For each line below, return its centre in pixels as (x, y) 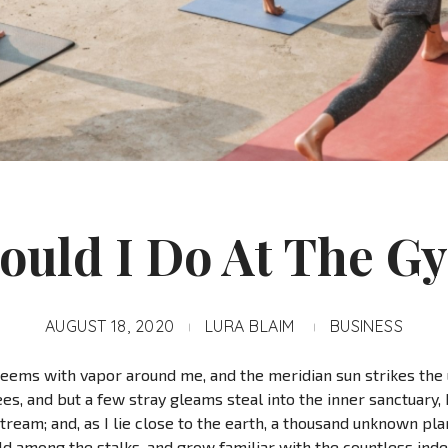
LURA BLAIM (249, 325)
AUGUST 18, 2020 (109, 325)
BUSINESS (366, 325)
